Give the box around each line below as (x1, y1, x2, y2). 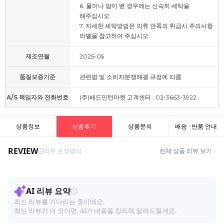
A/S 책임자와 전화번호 (6, 93, 68, 101)
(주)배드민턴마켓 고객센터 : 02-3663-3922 (79, 93, 196, 101)
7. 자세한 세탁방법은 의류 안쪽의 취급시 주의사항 (79, 22, 213, 30)
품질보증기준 (19, 73, 55, 81)
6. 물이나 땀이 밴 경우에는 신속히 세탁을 (79, 2, 189, 10)
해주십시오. (79, 12, 111, 20)
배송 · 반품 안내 (175, 122, 217, 130)
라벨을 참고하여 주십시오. (79, 32, 150, 40)
